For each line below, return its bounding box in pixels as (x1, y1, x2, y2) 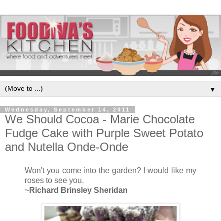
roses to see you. (25, 176, 84, 185)
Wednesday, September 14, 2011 (5, 107, 130, 113)
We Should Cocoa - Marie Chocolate (5, 112, 195, 126)
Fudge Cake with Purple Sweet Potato (5, 126, 203, 140)
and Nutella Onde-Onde (5, 140, 128, 154)
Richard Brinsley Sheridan (29, 186, 128, 195)
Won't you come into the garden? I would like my (25, 166, 196, 175)
